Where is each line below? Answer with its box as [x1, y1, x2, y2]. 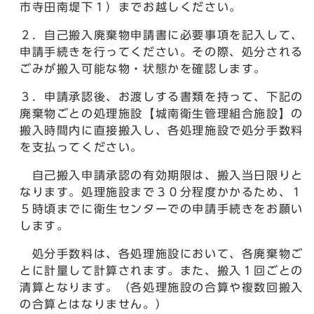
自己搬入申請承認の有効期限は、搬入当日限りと [20, 170, 303, 182]
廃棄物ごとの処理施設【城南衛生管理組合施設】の [20, 108, 303, 120]
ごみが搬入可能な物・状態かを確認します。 [20, 63, 266, 75]
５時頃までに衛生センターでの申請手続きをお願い [20, 203, 303, 215]
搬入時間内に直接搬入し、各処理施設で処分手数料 [20, 125, 303, 137]
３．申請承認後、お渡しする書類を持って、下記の [20, 91, 303, 103]
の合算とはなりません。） [20, 299, 168, 310]
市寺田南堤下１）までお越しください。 [20, 1, 242, 13]
